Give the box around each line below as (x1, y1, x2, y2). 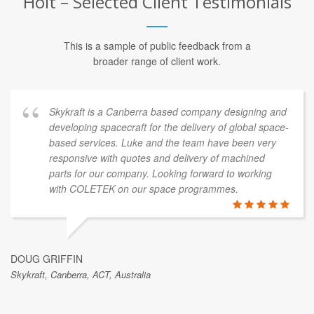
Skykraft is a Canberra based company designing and (49, 153, 287, 168)
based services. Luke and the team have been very (49, 184, 276, 198)
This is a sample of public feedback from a (63, 87, 251, 102)
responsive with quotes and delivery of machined (49, 199, 265, 214)
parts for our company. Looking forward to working (49, 214, 272, 229)
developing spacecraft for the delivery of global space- (49, 168, 289, 183)
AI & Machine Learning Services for (23, 15, 291, 39)
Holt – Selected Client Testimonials (22, 39, 292, 62)
